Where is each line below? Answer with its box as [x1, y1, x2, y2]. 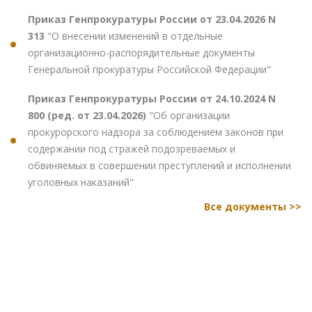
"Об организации [149, 108, 230, 122]
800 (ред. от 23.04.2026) [28, 108, 149, 122]
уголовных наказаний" [28, 175, 134, 189]
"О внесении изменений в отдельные [47, 29, 223, 42]
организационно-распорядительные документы [28, 45, 255, 59]
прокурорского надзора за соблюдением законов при [28, 125, 283, 139]
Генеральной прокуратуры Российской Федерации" [28, 62, 271, 76]
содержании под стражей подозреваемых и [28, 141, 235, 155]
